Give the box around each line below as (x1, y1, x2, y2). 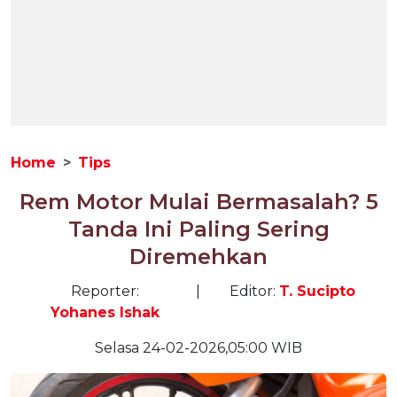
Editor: (229, 283, 279, 300)
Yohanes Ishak (50, 304, 160, 321)
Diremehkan (129, 244, 268, 269)
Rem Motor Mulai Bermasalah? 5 (19, 189, 378, 214)
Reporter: (70, 283, 139, 300)
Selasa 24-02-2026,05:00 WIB (95, 339, 302, 356)
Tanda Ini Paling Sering (67, 216, 330, 242)
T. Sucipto (278, 283, 355, 300)
